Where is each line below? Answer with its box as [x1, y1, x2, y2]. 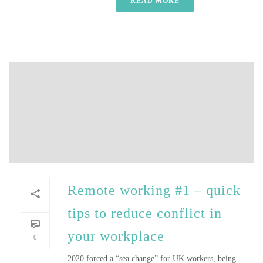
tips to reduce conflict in [68, 205, 222, 221]
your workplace [68, 228, 164, 244]
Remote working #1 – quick [68, 183, 241, 198]
